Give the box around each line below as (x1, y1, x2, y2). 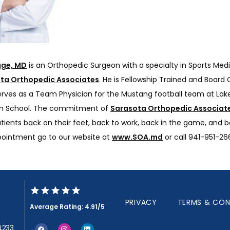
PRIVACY (125, 197, 157, 207)
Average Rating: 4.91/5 (29, 202, 105, 211)
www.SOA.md (112, 132, 163, 142)
